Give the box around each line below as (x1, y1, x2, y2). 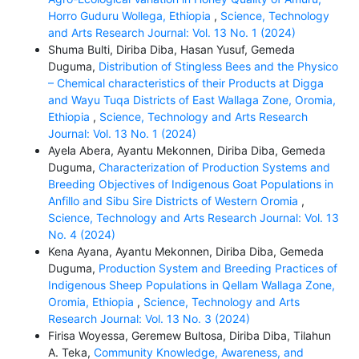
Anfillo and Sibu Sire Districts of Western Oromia (47, 194, 301, 208)
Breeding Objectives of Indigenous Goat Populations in (47, 177, 333, 192)
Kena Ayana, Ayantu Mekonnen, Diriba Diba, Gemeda (47, 244, 324, 259)
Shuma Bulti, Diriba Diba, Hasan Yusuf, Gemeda (47, 42, 295, 57)
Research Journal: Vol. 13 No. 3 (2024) (47, 312, 250, 326)
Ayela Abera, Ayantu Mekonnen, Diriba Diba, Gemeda (47, 143, 325, 158)
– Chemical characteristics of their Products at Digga (47, 76, 324, 91)
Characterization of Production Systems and (98, 160, 330, 175)
